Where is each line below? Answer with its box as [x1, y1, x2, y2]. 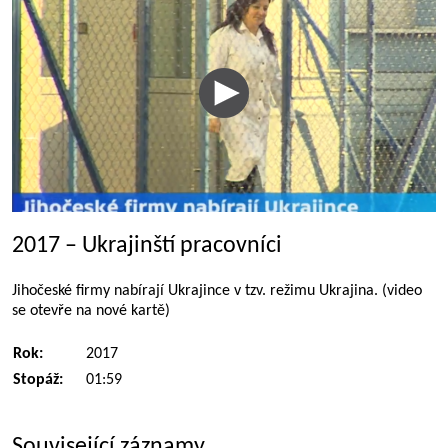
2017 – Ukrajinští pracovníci [12, 234, 282, 258]
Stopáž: [13, 372, 63, 388]
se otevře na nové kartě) [12, 303, 170, 319]
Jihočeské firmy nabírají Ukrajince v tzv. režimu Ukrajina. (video [12, 283, 422, 299]
